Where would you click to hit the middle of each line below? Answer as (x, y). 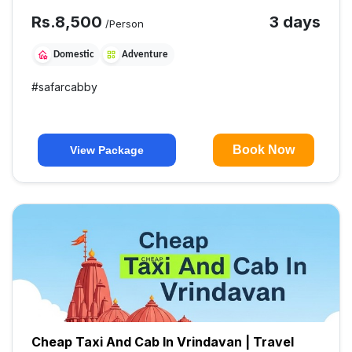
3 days (295, 22)
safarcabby (68, 87)
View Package (107, 150)
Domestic (74, 55)
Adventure (145, 55)
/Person (123, 24)
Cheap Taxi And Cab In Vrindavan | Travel (163, 342)
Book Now (263, 150)
